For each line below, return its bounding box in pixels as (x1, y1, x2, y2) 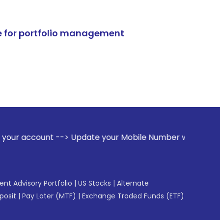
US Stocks (78, 178, 111, 188)
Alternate (117, 178, 149, 188)
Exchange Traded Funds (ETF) (82, 191, 184, 201)
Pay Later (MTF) (22, 191, 76, 201)
